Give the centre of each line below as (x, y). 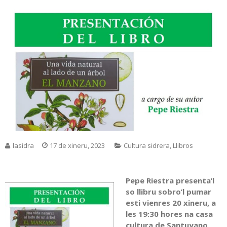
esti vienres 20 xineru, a (171, 203)
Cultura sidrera (147, 146)
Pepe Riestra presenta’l (170, 181)
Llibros (183, 146)
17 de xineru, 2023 (77, 146)
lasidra (23, 146)
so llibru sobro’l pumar (168, 192)
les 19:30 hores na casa (169, 214)
